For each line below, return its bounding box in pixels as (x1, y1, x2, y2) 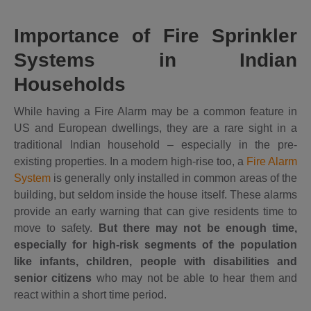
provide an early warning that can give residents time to (14, 205, 297, 217)
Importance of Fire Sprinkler (14, 24, 297, 47)
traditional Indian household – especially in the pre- (14, 138, 297, 151)
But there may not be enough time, (98, 221, 298, 234)
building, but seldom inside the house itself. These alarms (14, 188, 297, 201)
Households (14, 73, 126, 95)
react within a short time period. (14, 288, 167, 301)
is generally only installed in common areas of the (51, 171, 297, 184)
